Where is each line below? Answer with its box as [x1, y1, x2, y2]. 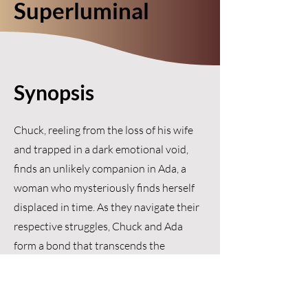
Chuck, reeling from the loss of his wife [14, 123, 193, 137]
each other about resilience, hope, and [14, 277, 191, 291]
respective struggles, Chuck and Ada [14, 219, 183, 233]
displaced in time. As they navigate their [14, 200, 199, 214]
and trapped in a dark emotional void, [14, 142, 188, 156]
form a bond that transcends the [14, 239, 165, 252]
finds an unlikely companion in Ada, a [14, 162, 186, 175]
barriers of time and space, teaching [14, 258, 179, 272]
